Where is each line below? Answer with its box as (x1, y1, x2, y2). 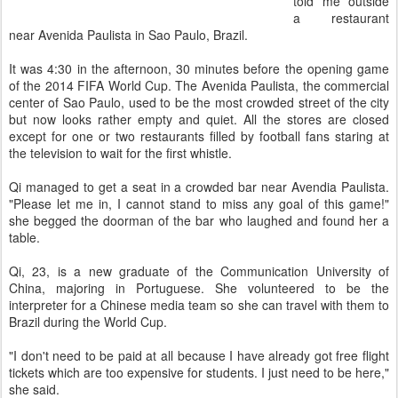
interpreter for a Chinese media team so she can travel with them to (9, 296, 389, 314)
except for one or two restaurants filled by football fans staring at (9, 127, 389, 145)
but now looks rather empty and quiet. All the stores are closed (9, 110, 389, 128)
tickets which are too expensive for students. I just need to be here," (9, 363, 389, 381)
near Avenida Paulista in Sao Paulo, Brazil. (9, 26, 248, 44)
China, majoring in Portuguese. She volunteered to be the (9, 279, 389, 297)
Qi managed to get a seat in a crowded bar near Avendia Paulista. (9, 178, 389, 195)
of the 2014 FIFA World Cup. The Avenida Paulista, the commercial (9, 76, 389, 94)
